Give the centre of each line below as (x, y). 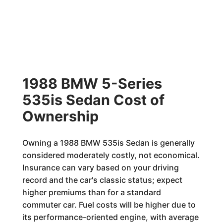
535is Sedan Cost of (93, 100)
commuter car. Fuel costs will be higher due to (109, 205)
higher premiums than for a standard (91, 192)
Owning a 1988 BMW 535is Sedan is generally (108, 143)
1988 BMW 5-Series (92, 83)
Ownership (60, 116)
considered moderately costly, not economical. (111, 155)
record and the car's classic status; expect (102, 180)
